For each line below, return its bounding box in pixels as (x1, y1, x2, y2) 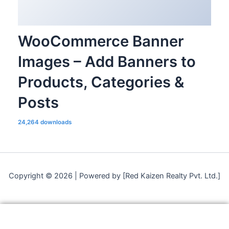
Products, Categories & (17, 73, 184, 91)
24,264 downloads (17, 118, 72, 126)
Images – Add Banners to (17, 52, 196, 71)
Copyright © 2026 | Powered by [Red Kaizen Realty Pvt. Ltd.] (9, 171, 220, 180)
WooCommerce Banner (17, 32, 184, 50)
